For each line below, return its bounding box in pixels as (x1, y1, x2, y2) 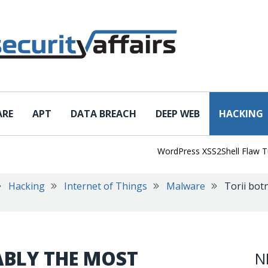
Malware (166, 179, 205, 193)
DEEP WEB (156, 107, 200, 120)
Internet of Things (64, 179, 147, 193)
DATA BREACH (71, 107, 136, 120)
